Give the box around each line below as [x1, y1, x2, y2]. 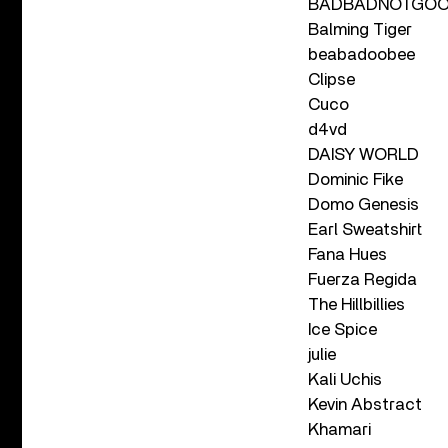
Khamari [308, 421, 371, 438]
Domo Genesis [308, 196, 419, 213]
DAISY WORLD [308, 146, 419, 163]
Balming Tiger [308, 21, 412, 38]
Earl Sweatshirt [308, 221, 422, 238]
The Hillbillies [308, 296, 405, 313]
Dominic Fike [308, 171, 403, 188]
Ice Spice [308, 321, 377, 338]
